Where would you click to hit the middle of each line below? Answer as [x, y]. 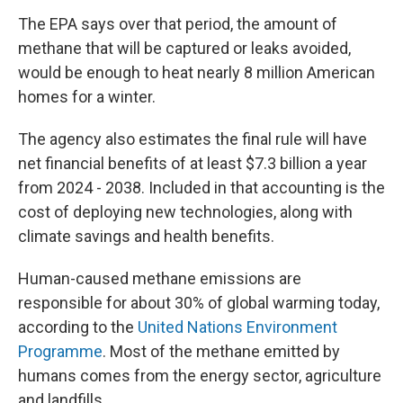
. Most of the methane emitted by [221, 351]
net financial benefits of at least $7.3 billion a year [193, 163]
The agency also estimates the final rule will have [193, 139]
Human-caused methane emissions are [160, 278]
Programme [60, 351]
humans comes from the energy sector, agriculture [200, 376]
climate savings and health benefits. [146, 236]
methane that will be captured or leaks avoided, [184, 48]
